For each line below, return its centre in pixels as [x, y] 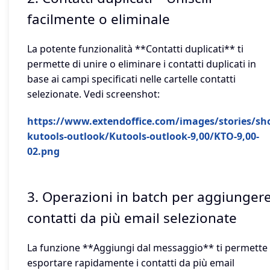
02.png [43, 151]
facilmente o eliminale [99, 19]
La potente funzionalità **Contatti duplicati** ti [135, 49]
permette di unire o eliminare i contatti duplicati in [142, 64]
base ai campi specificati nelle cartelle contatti [131, 79]
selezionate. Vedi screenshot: [93, 94]
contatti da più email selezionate [132, 218]
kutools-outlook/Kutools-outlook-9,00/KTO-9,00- [143, 136]
